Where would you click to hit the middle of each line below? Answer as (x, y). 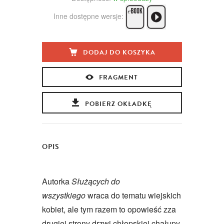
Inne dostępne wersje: (89, 16)
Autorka (57, 181)
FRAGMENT (118, 77)
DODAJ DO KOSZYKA (119, 52)
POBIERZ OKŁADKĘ (118, 104)
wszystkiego (65, 195)
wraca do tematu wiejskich (134, 195)
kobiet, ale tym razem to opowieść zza (109, 209)
